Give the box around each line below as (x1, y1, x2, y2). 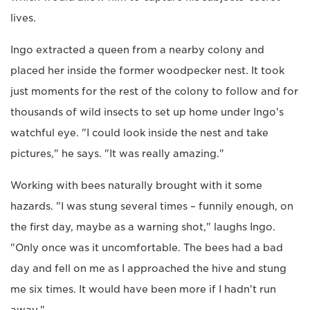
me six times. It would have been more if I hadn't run (10, 283, 276, 295)
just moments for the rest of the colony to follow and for (10, 85, 298, 97)
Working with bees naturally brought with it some (10, 179, 262, 191)
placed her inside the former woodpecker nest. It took (10, 64, 284, 76)
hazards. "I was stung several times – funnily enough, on (10, 200, 293, 212)
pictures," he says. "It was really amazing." (10, 147, 224, 159)
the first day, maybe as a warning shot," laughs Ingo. (10, 221, 275, 232)
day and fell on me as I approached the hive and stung (10, 262, 286, 274)
